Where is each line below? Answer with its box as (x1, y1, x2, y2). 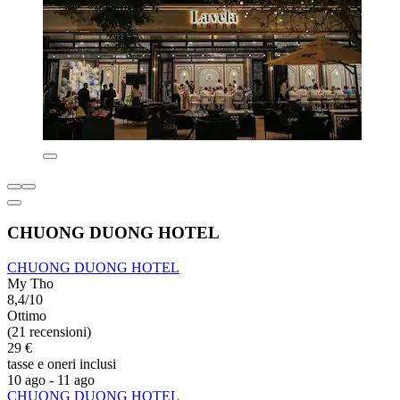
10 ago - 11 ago (7, 371, 95, 387)
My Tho (7, 275, 54, 291)
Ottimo (7, 307, 46, 323)
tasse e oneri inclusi (7, 355, 116, 371)
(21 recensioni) (7, 323, 91, 339)
